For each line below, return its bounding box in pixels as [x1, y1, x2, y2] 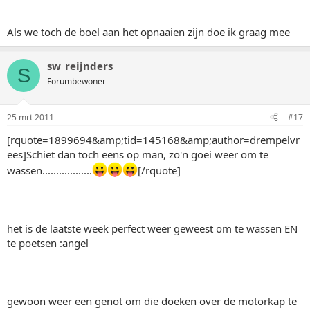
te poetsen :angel [7, 235, 89, 250]
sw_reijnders [47, 59, 113, 73]
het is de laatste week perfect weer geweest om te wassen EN [7, 221, 298, 235]
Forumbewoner [47, 75, 106, 87]
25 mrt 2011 [7, 111, 54, 123]
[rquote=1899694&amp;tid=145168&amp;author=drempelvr [7, 132, 300, 147]
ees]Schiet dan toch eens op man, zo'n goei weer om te [7, 147, 268, 161]
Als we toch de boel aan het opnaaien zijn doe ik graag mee [7, 25, 290, 39]
